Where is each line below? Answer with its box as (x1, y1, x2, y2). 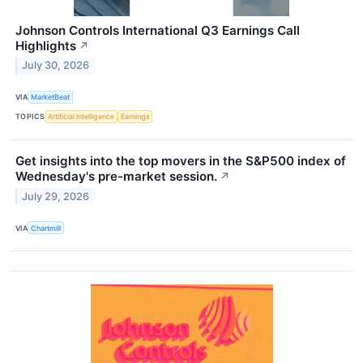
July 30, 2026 (22, 59, 90, 72)
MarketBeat (31, 92, 70, 102)
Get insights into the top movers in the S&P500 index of (15, 152, 346, 169)
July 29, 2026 (22, 190, 90, 203)
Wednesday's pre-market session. (15, 168, 217, 184)
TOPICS (15, 112, 45, 122)
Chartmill (31, 223, 62, 233)
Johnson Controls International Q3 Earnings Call (15, 22, 300, 38)
